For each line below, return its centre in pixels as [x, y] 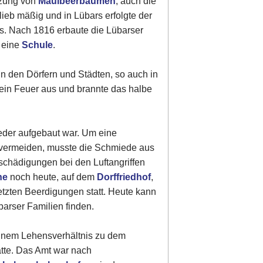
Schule [38, 45]
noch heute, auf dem [53, 177]
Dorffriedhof [124, 177]
